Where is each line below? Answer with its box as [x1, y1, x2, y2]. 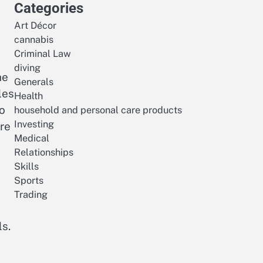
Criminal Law [14, 48, 71, 59]
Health [14, 90, 43, 102]
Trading [14, 189, 48, 200]
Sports [14, 175, 43, 186]
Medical [14, 133, 49, 144]
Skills [14, 161, 39, 172]
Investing [14, 119, 54, 130]
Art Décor [14, 20, 56, 31]
